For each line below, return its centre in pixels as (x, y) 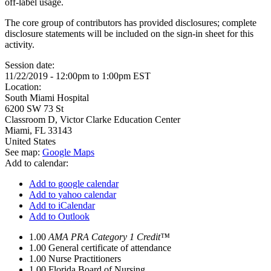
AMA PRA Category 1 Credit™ (109, 237)
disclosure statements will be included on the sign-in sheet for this (129, 34)
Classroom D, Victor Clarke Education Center (93, 119)
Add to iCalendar (62, 205)
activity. (20, 44)
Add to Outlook (59, 216)
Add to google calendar (74, 184)
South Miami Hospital (47, 98)
